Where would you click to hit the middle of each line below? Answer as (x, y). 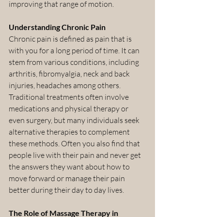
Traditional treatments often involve (70, 97)
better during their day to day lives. (66, 190)
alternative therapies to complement (70, 132)
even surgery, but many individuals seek (75, 120)
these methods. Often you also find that (75, 143)
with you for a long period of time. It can (75, 50)
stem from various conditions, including (75, 62)
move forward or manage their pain (68, 178)
